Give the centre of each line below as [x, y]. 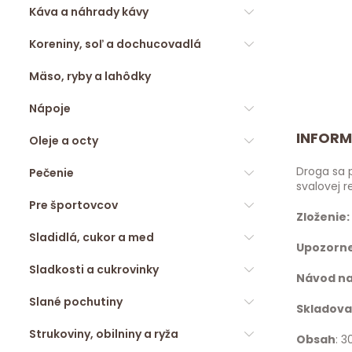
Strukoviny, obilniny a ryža [104, 334]
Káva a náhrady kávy [89, 12]
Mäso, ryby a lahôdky [90, 76]
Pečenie [51, 173]
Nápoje [50, 108]
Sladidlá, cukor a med [92, 237]
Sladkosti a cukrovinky [94, 269]
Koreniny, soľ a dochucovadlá [115, 44]
